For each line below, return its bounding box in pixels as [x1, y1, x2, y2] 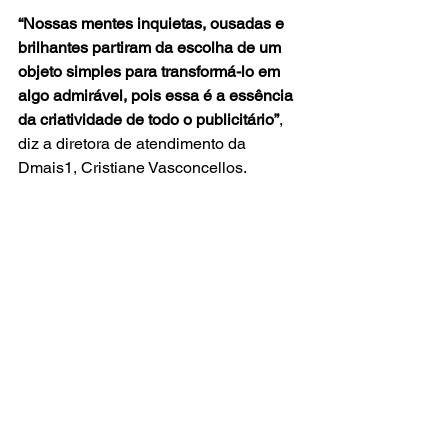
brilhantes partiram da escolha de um [18, 38, 285, 57]
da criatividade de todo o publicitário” [18, 110, 279, 129]
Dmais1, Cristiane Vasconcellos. [18, 158, 247, 177]
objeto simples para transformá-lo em [18, 62, 284, 81]
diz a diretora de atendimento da [18, 134, 250, 153]
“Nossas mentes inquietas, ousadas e [18, 14, 288, 33]
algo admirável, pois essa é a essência [18, 86, 297, 105]
